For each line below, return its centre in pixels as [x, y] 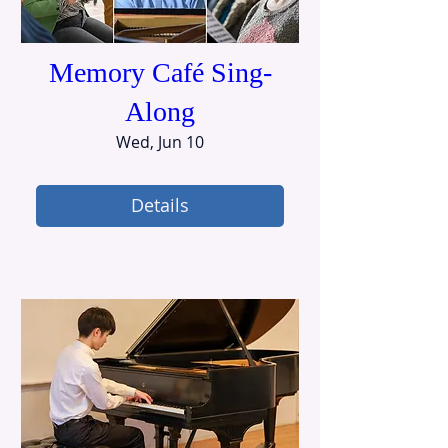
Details [160, 205]
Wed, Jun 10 [160, 141]
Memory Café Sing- [160, 72]
